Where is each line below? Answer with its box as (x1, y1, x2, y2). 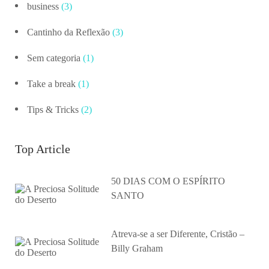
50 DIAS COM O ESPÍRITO (111, 175, 225, 186)
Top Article (15, 142, 70, 156)
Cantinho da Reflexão (27, 26, 110, 37)
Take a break (27, 78, 76, 89)
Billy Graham (111, 243, 163, 253)
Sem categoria (27, 52, 80, 63)
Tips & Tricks (27, 104, 79, 115)
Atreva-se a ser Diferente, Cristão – (111, 228, 244, 239)
